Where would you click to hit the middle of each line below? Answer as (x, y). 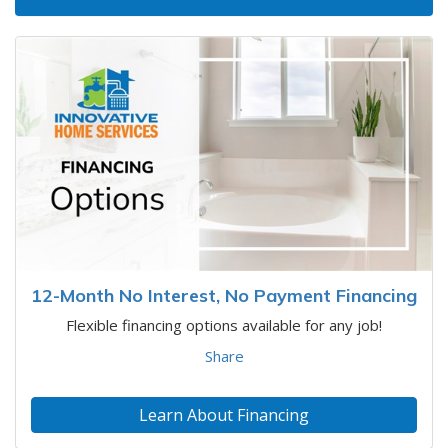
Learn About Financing (224, 414)
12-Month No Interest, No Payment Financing (224, 295)
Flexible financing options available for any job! (224, 324)
